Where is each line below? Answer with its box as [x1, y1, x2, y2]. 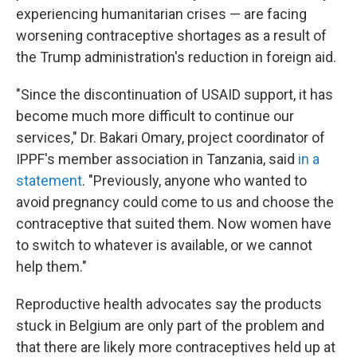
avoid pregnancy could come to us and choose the [16, 194, 334, 210]
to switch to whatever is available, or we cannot [16, 237, 312, 253]
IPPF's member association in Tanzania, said [16, 151, 298, 167]
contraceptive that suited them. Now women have [16, 215, 331, 232]
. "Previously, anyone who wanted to [82, 172, 307, 189]
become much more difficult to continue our [16, 108, 294, 124]
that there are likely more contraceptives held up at [16, 339, 335, 355]
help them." [16, 258, 87, 275]
